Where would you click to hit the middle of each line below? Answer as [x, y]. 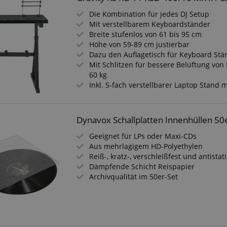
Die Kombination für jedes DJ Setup [149, 14]
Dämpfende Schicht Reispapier [142, 166]
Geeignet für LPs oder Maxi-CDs [143, 136]
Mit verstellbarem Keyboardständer [150, 24]
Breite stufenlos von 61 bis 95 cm [146, 34]
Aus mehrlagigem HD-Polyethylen [146, 146]
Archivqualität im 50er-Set [134, 177]
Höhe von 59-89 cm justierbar [140, 44]
